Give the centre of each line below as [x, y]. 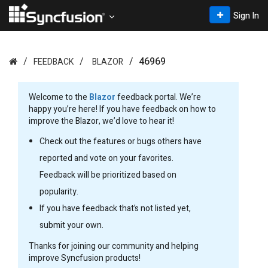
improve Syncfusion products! [85, 258]
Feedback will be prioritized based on [108, 175]
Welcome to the [59, 97]
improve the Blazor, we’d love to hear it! [101, 121]
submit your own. [71, 225]
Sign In [246, 16]
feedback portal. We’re [158, 97]
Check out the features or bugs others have [121, 141]
